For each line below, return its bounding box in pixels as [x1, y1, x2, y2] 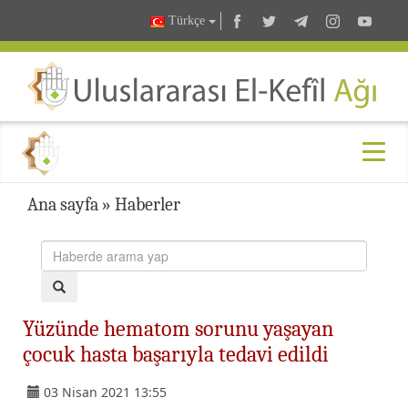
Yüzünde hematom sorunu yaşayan [23, 315, 333, 342]
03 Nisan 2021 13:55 [44, 382, 167, 401]
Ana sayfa [27, 193, 98, 215]
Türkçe [165, 14, 209, 28]
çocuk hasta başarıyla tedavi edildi [23, 341, 329, 367]
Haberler [115, 193, 180, 215]
